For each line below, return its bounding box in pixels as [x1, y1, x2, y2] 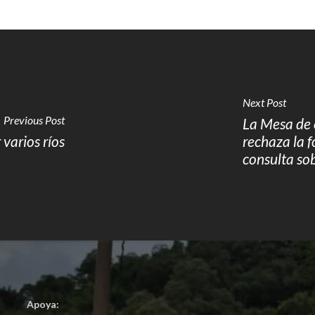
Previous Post [4, 113, 65, 127]
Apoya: [26, 298, 59, 311]
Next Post [242, 96, 286, 109]
